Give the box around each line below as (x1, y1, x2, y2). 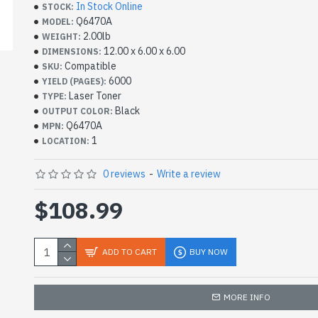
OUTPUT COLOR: (42, 105, 113, 116)
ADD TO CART (102, 246, 157, 257)
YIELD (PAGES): (42, 75, 106, 87)
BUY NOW (190, 246, 228, 257)
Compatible (65, 60, 116, 72)
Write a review (157, 168, 221, 180)
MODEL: (42, 16, 74, 27)
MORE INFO (224, 292, 270, 302)
